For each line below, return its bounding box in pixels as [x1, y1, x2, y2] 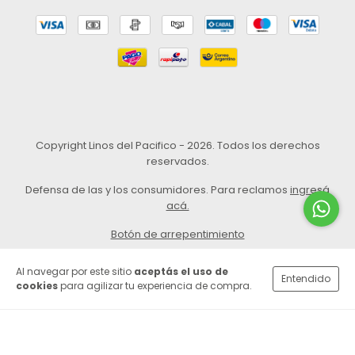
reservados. [146, 154, 209, 170]
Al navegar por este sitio [16, 265, 134, 278]
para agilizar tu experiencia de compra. [58, 279, 252, 292]
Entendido [281, 272, 330, 285]
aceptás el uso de [134, 265, 228, 278]
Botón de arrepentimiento [110, 227, 245, 242]
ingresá [290, 182, 330, 198]
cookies [16, 279, 58, 292]
